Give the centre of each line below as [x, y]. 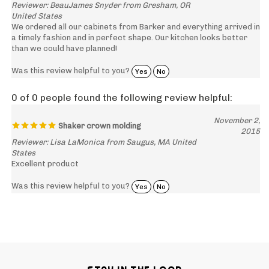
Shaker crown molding [99, 113]
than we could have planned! [64, 35]
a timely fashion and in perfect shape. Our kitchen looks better [129, 25]
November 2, [237, 107]
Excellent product [45, 151]
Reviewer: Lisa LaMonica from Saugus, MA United [104, 129]
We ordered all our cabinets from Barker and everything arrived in [136, 14]
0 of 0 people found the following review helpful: [122, 85]
